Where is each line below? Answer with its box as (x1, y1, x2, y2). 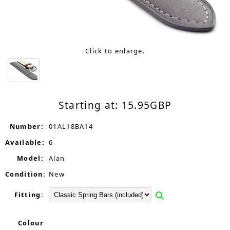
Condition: (5, 169, 46, 179)
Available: (5, 138, 45, 147)
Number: (9, 122, 44, 131)
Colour (18, 218, 44, 227)
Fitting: (14, 190, 44, 199)
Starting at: (58, 98, 122, 112)
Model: (17, 154, 44, 163)
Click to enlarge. (85, 46, 145, 55)
